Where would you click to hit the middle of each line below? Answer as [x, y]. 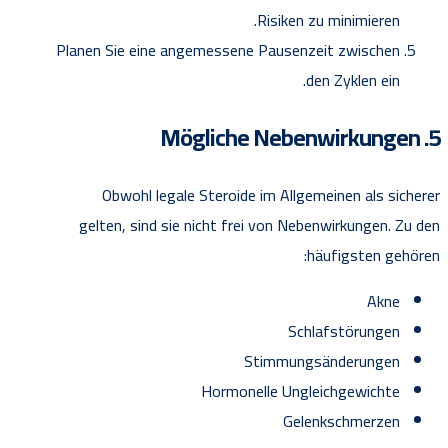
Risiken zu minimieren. [328, 20]
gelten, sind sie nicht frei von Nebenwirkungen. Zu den [259, 225]
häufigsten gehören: [373, 255]
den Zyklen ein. [353, 80]
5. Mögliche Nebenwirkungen [434, 138]
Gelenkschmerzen [341, 421]
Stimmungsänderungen [322, 361]
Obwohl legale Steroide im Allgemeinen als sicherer [271, 195]
